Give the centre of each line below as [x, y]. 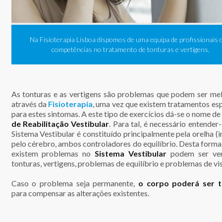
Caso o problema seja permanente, [75, 183]
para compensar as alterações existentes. [80, 193]
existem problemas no [53, 153]
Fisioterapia [70, 104]
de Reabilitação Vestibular [60, 123]
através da [29, 104]
